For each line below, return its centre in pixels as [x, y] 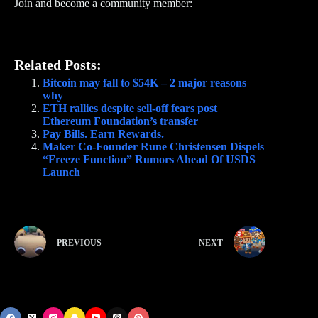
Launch [61, 172]
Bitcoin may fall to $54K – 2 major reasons [144, 83]
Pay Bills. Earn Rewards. [103, 134]
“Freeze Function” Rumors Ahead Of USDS [149, 160]
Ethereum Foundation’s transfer [120, 121]
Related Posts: [58, 65]
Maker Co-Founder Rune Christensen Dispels [153, 147]
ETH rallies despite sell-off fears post [130, 109]
